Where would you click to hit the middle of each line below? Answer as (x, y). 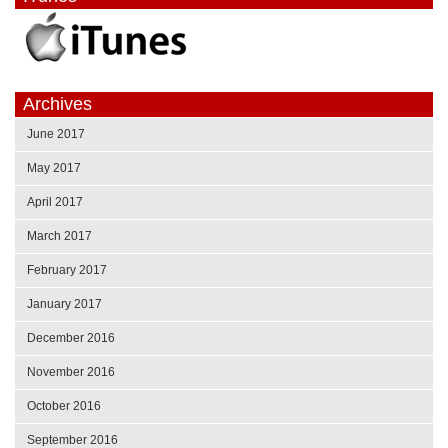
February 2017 (67, 270)
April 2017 (55, 202)
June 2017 (56, 134)
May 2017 (54, 168)
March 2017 (59, 236)
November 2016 (71, 372)
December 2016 (71, 338)
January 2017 (64, 304)
